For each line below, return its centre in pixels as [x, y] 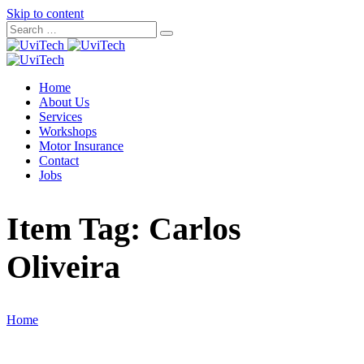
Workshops [68, 131]
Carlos [195, 229]
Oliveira [63, 267]
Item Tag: [78, 229]
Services [61, 117]
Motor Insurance [81, 146]
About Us [64, 102]
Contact [59, 160]
